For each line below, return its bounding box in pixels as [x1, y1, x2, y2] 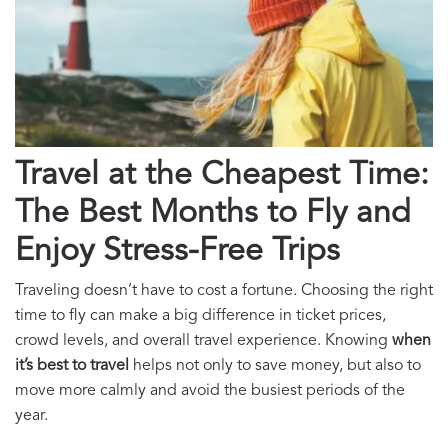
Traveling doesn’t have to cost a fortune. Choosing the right [15, 283, 433, 300]
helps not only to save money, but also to [129, 358, 421, 375]
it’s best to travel [15, 358, 129, 375]
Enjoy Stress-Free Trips [15, 236, 340, 269]
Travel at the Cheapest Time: [15, 160, 429, 193]
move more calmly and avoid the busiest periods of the [15, 383, 405, 400]
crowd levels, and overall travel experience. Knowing [15, 333, 392, 350]
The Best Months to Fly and [15, 198, 411, 231]
